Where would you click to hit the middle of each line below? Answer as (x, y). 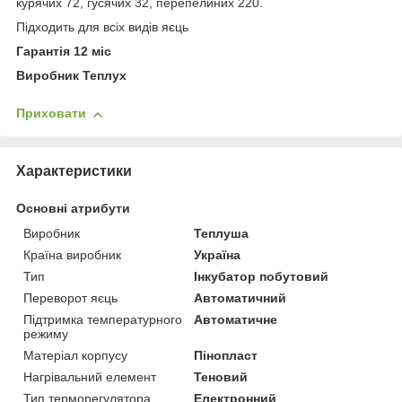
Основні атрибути (73, 209)
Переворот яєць (70, 298)
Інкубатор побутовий (262, 277)
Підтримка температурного (103, 320)
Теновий (221, 377)
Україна (218, 255)
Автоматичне (236, 320)
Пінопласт (226, 356)
